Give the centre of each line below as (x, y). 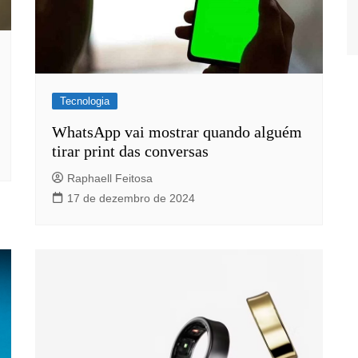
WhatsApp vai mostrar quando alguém (177, 131)
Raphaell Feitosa (110, 178)
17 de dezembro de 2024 (131, 198)
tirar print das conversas (130, 151)
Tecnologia (85, 101)
